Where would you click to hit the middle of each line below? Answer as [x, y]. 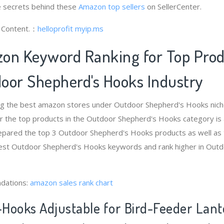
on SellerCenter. [173, 6]
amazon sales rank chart [71, 182]
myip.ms [89, 28]
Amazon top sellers [112, 6]
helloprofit [55, 28]
